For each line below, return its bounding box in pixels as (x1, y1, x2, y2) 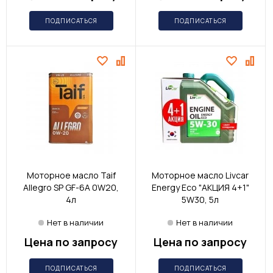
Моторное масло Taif (26, 169, 116, 182)
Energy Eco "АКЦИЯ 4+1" (151, 182, 249, 194)
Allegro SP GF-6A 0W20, (23, 182, 119, 194)
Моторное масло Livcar (152, 169, 249, 182)
